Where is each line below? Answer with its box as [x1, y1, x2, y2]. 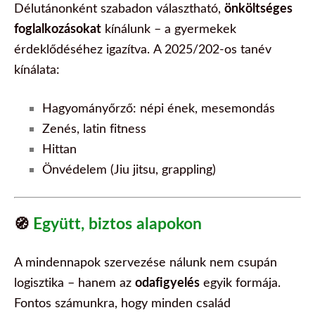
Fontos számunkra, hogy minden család [14, 293, 231, 311]
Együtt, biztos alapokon [33, 212, 202, 235]
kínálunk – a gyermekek [101, 20, 236, 37]
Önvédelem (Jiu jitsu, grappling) [42, 160, 216, 177]
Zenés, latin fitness [42, 119, 146, 136]
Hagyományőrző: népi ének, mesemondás [42, 98, 275, 116]
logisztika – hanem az [14, 273, 135, 290]
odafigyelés [135, 273, 200, 290]
